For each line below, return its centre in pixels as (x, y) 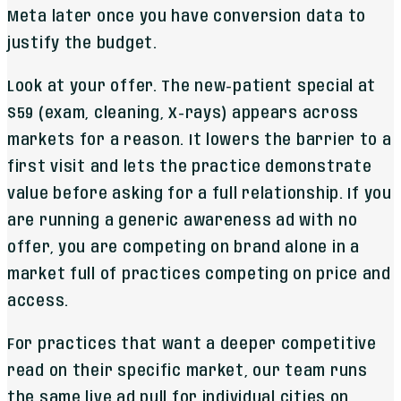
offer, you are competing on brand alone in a (183, 248)
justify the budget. (82, 44)
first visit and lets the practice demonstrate (190, 168)
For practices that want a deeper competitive (192, 345)
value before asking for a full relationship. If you (200, 195)
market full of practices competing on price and (199, 275)
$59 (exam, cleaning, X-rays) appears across (183, 114)
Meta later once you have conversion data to (187, 17)
